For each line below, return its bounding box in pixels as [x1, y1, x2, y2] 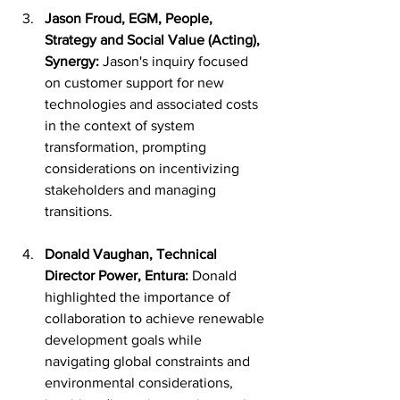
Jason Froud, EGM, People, [45, 11, 216, 26]
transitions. [45, 204, 112, 219]
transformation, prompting [45, 139, 210, 154]
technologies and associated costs [45, 96, 262, 112]
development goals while [45, 332, 205, 347]
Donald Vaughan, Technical [45, 246, 221, 262]
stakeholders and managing [45, 182, 220, 197]
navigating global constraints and [45, 354, 254, 369]
